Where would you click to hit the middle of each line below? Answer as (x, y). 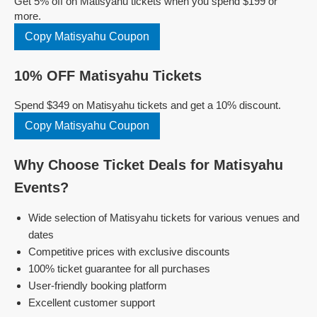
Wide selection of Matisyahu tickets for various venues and (164, 218)
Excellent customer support (92, 302)
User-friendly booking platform (98, 286)
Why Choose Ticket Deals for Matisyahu (149, 165)
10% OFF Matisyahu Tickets (108, 76)
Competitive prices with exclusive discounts (129, 252)
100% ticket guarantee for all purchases (119, 269)
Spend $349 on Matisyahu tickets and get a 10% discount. (148, 105)
